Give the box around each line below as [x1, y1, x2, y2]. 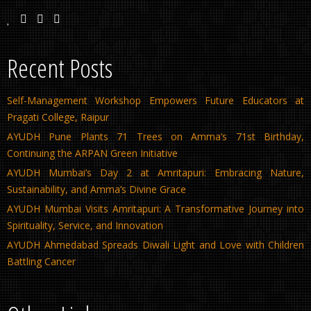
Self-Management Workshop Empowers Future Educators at [7, 94, 304, 108]
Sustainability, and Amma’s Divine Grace [7, 183, 186, 196]
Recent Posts [7, 50, 112, 86]
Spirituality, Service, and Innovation [7, 219, 163, 233]
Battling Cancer [7, 255, 76, 269]
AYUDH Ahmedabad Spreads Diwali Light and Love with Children [7, 238, 304, 252]
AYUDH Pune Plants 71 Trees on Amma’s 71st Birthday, [7, 130, 304, 144]
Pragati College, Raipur [7, 110, 109, 124]
